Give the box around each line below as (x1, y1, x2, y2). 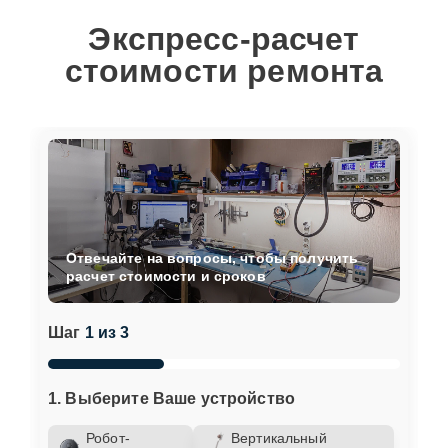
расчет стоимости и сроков (66, 267, 266, 284)
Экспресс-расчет (88, 21, 360, 57)
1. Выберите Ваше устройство (48, 389, 296, 407)
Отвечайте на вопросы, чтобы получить (66, 249, 359, 266)
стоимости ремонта (64, 53, 384, 89)
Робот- (86, 429, 130, 446)
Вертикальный (230, 429, 327, 446)
